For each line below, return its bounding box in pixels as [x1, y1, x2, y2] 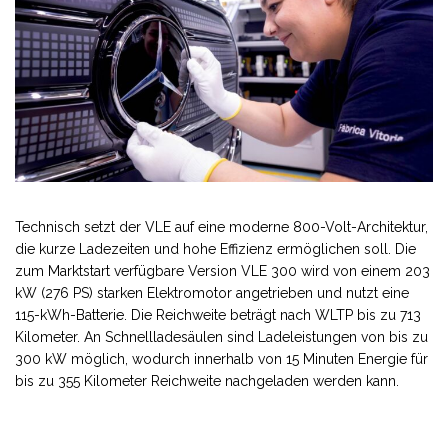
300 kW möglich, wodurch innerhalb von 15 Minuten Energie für [15, 350, 428, 367]
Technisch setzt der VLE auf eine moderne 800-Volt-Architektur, [15, 218, 428, 235]
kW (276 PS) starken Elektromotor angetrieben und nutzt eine [15, 284, 409, 301]
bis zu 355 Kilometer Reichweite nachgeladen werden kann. [15, 372, 399, 389]
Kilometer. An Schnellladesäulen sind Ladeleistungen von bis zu [15, 328, 428, 345]
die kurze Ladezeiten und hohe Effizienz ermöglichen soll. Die [15, 240, 416, 257]
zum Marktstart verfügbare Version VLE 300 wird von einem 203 [15, 262, 430, 279]
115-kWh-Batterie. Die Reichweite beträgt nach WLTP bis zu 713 [15, 306, 421, 323]
